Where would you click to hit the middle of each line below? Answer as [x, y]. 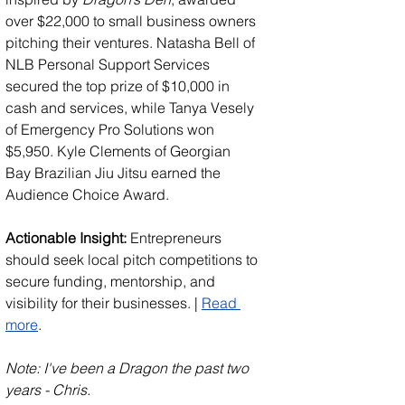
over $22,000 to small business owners [132, 20]
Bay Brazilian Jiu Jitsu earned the [115, 172]
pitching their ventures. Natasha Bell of [132, 42]
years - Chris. [48, 389]
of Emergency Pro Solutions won [112, 129]
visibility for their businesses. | [104, 302]
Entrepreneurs [176, 237]
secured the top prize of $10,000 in [119, 85]
